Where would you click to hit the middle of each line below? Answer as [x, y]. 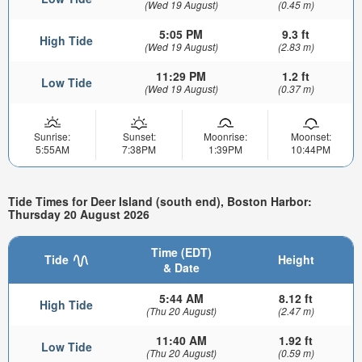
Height [296, 260]
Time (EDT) [181, 253]
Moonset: [311, 136]
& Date [181, 268]
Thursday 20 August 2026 [79, 215]
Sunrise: [52, 136]
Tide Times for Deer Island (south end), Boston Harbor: [160, 202]
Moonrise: [225, 136]
